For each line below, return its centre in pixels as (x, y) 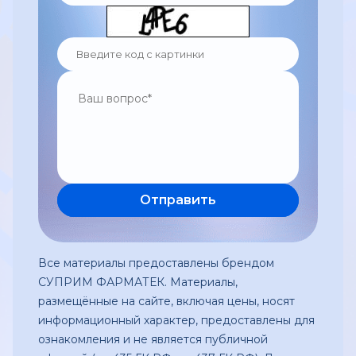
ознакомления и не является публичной (153, 339)
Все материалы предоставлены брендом (156, 263)
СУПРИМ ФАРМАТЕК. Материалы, (138, 282)
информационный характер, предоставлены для (176, 320)
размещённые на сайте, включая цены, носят (166, 301)
